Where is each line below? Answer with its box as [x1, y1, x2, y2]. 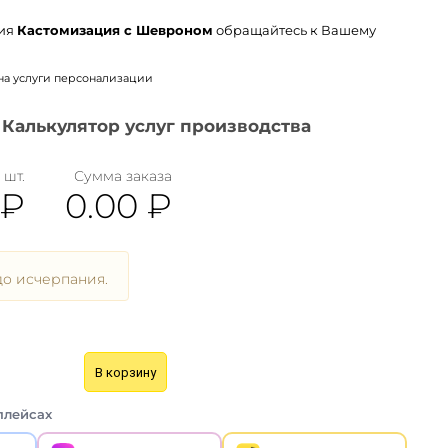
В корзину [95, 364, 157, 380]
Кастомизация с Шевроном [16, 22, 213, 38]
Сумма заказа [73, 167, 172, 185]
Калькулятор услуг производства [2, 116, 312, 136]
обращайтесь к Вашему [212, 22, 376, 38]
